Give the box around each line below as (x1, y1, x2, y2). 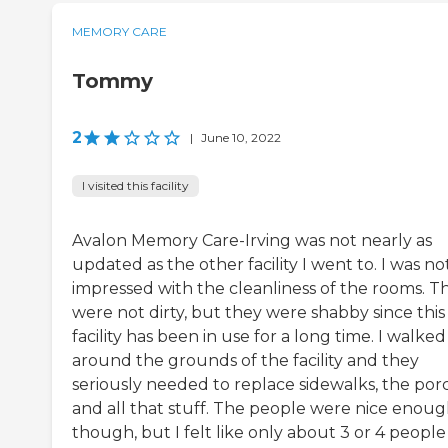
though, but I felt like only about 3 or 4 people (72, 423, 446, 443)
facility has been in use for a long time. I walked (72, 327, 446, 347)
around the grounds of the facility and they (72, 351, 419, 371)
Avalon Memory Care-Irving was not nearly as (72, 231, 432, 251)
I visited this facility (82, 178, 189, 194)
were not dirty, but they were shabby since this (72, 303, 445, 323)
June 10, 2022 (201, 130, 281, 146)
